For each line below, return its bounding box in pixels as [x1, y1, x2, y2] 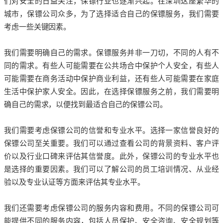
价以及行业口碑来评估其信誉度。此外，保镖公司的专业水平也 [4, 151, 219, 160]
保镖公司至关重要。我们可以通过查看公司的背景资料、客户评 [4, 138, 219, 147]
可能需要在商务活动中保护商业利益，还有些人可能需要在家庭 [4, 74, 219, 83]
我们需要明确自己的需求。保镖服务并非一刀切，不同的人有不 [4, 48, 219, 57]
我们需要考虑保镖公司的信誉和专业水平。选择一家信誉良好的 [4, 125, 219, 134]
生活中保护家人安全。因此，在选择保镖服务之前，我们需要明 [4, 87, 219, 96]
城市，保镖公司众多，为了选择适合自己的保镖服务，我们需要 [4, 9, 219, 18]
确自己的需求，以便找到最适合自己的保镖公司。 [4, 100, 167, 109]
